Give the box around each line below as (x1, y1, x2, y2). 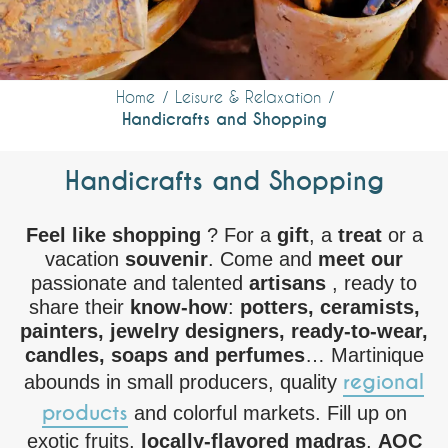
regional (343, 369, 424, 395)
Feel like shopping (25, 224, 207, 246)
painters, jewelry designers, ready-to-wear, (20, 320, 428, 342)
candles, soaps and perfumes (24, 344, 305, 366)
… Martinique (304, 344, 424, 366)
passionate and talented (31, 272, 243, 294)
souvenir (125, 248, 208, 270)
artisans (243, 272, 332, 294)
